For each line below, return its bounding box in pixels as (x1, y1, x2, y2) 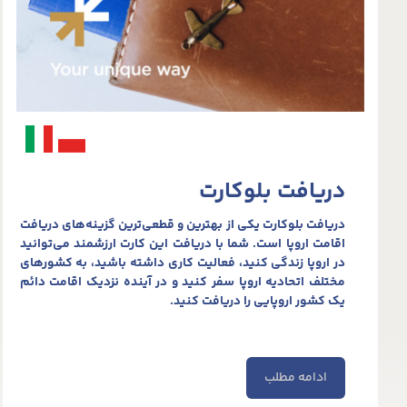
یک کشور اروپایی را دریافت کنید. (170, 291, 345, 312)
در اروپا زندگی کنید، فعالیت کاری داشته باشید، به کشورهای (19, 253, 345, 273)
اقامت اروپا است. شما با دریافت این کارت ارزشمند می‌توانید (19, 233, 345, 254)
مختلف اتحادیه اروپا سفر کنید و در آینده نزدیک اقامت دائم (19, 272, 345, 293)
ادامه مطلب (264, 367, 327, 388)
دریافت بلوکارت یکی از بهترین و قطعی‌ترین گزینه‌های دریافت (19, 214, 345, 235)
